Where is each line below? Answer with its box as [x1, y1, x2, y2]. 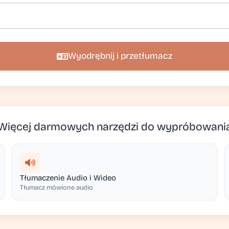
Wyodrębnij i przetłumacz [68, 51, 172, 61]
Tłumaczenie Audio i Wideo [20, 173, 116, 182]
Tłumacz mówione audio [20, 184, 93, 191]
